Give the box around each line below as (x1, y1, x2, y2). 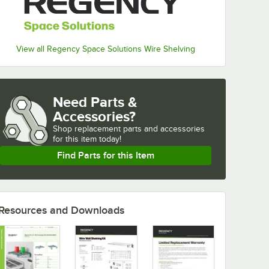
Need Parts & (53, 93, 138, 110)
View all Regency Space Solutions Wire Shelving (16, 44, 195, 53)
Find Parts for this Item (57, 150, 154, 161)
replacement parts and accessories (74, 124, 205, 133)
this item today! (65, 134, 121, 144)
